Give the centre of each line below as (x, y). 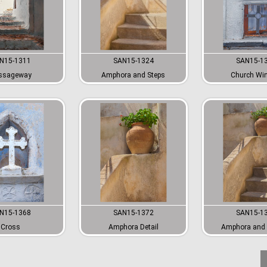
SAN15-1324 (133, 60)
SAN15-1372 (133, 212)
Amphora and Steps (133, 75)
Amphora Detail (133, 227)
